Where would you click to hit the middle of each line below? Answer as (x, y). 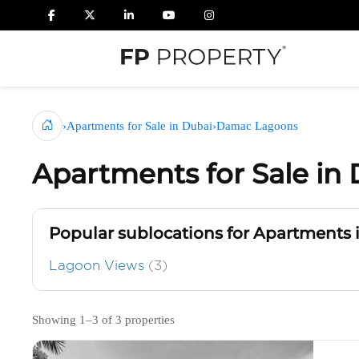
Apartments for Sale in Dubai (140, 125)
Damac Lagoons (258, 125)
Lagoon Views (99, 266)
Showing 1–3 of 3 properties (104, 320)
